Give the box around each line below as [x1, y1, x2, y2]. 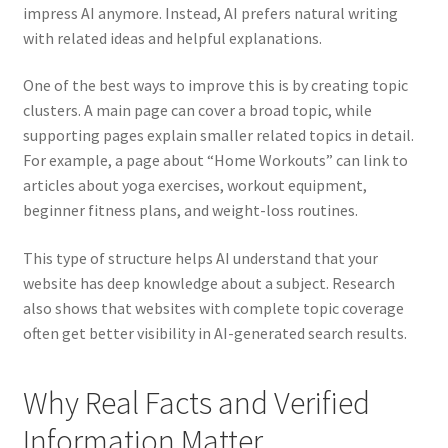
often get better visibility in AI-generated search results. [22, 323, 407, 344]
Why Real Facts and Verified [22, 383, 370, 424]
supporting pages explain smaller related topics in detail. [22, 125, 414, 146]
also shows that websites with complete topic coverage [22, 298, 404, 319]
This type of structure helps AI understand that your [22, 248, 378, 269]
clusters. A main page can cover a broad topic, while [22, 100, 372, 121]
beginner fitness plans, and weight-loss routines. [22, 200, 358, 221]
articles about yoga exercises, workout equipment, [22, 175, 367, 196]
